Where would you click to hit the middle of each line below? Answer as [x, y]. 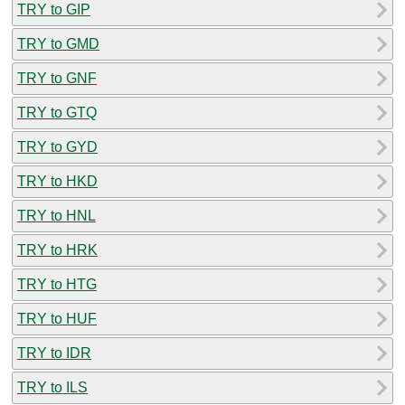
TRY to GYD [57, 146]
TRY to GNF [57, 78]
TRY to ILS [52, 387]
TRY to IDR [54, 353]
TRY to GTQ [57, 112]
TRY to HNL [57, 215]
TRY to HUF [57, 318]
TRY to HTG [57, 284]
